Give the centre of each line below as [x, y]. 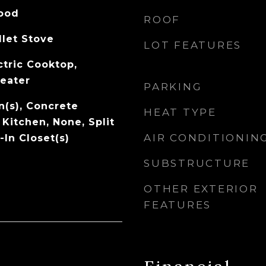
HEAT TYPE [180, 112]
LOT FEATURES [193, 45]
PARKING [173, 87]
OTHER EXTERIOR [201, 189]
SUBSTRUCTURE [197, 163]
